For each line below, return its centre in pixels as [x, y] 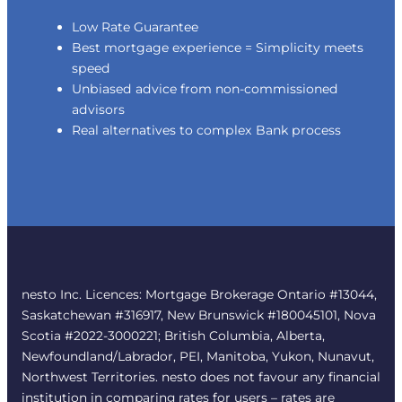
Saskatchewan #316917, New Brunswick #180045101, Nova [199, 315]
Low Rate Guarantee [137, 26]
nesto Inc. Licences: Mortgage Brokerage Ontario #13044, [199, 294]
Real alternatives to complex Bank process [206, 130]
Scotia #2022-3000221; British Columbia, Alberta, [173, 335]
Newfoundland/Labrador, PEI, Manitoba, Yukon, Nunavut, [198, 356]
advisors [98, 109]
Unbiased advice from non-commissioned [205, 88]
